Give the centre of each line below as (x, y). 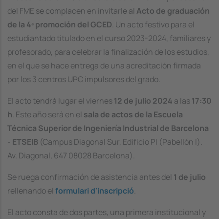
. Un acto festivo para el (153, 24)
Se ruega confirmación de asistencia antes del (90, 177)
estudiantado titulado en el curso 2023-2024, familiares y (109, 38)
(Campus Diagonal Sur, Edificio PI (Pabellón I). (120, 142)
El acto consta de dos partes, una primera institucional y (107, 212)
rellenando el (31, 190)
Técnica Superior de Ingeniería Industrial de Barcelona (108, 128)
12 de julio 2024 (143, 100)
